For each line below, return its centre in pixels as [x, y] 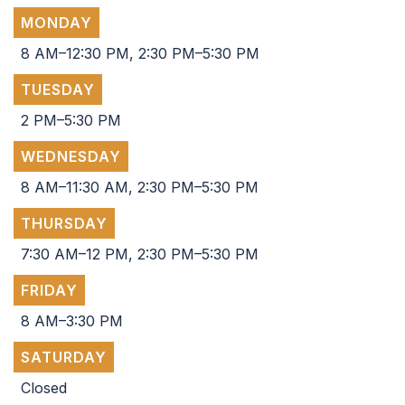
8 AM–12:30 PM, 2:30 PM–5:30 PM [140, 54]
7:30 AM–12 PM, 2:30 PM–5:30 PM [140, 254]
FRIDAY [49, 291]
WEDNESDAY [71, 157]
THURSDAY [64, 224]
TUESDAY [58, 90]
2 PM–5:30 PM [71, 121]
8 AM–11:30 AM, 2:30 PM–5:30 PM [140, 188]
